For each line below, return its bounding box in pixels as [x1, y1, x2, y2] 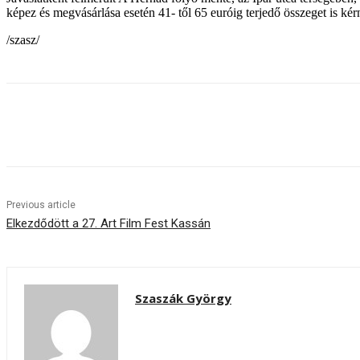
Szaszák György [135, 290, 231, 307]
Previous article [6, 199, 76, 211]
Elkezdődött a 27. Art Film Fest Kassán [6, 216, 211, 231]
